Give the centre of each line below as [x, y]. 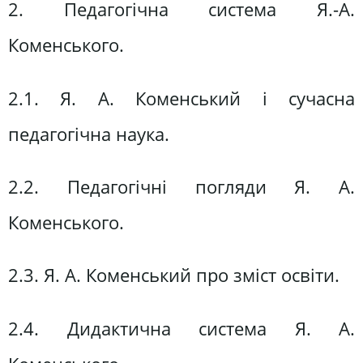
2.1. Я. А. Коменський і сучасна [181, 98]
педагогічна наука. [89, 134]
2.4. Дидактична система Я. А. [181, 328]
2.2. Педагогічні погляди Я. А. [181, 186]
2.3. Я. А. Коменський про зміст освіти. [174, 275]
